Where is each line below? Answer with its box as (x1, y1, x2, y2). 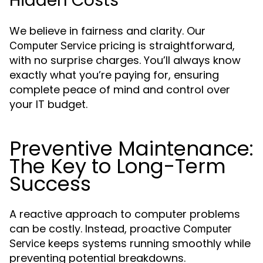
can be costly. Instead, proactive (9, 221, 183, 236)
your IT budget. (9, 97, 87, 112)
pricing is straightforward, (96, 38, 235, 53)
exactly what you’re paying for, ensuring (9, 68, 219, 82)
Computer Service (9, 39, 96, 52)
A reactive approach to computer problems (9, 207, 240, 221)
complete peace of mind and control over (9, 82, 230, 97)
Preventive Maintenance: (9, 134, 254, 163)
